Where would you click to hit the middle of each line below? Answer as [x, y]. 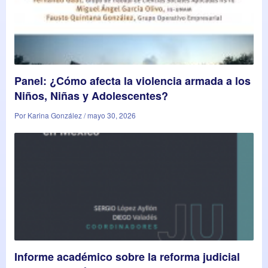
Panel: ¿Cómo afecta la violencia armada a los [133, 80]
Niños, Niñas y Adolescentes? [91, 95]
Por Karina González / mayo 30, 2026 [75, 115]
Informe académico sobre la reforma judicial [127, 256]
